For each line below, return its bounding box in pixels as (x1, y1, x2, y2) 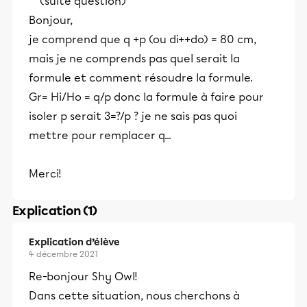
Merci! (29, 167, 62, 180)
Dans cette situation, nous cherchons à (29, 289, 240, 302)
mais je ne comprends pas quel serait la (29, 52, 240, 65)
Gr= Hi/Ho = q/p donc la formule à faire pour (29, 90, 264, 103)
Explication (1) (12, 204, 97, 219)
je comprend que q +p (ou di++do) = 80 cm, (29, 33, 256, 46)
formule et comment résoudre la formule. (29, 71, 253, 84)
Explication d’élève (29, 236, 120, 248)
